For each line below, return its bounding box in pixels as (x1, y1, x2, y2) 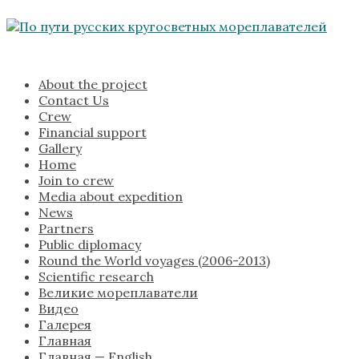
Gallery (38, 140, 82, 157)
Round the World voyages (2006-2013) (38, 252, 270, 269)
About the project (38, 76, 147, 93)
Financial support (38, 124, 147, 141)
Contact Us (38, 92, 109, 109)
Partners (38, 220, 94, 237)
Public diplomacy (38, 236, 141, 253)
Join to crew (38, 172, 114, 189)
